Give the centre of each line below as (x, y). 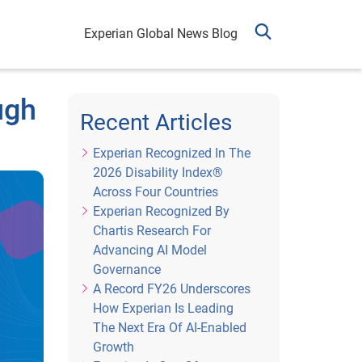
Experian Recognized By (161, 211)
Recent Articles (156, 122)
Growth (113, 347)
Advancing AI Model (149, 250)
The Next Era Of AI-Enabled (169, 328)
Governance (126, 269)
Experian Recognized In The (171, 153)
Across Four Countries (155, 192)
